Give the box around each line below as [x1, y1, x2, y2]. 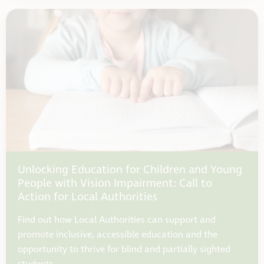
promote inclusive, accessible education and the [18, 229, 217, 242]
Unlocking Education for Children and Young [18, 163, 242, 178]
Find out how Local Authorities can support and [18, 214, 216, 227]
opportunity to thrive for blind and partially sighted [18, 243, 230, 256]
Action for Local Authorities [18, 190, 157, 205]
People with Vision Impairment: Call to [18, 176, 212, 192]
